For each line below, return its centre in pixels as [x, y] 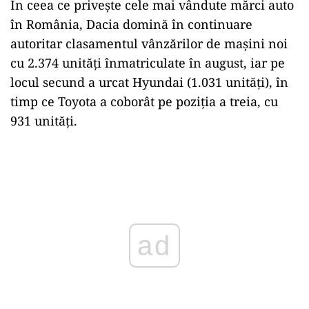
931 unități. [44, 120]
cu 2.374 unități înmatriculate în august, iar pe [148, 62]
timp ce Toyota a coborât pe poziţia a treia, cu [144, 101]
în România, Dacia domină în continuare [131, 24]
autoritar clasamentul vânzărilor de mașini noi [149, 43]
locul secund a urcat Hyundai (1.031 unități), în [149, 82]
